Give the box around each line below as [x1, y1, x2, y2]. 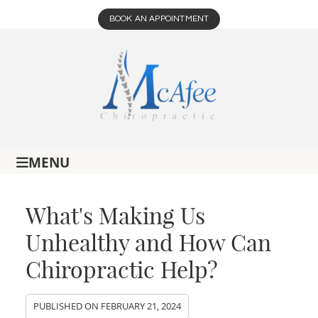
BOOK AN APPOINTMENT [109, 14, 209, 23]
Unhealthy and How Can [26, 229, 272, 258]
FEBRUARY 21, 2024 [101, 300, 182, 313]
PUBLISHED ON [33, 300, 102, 313]
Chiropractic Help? [26, 256, 219, 285]
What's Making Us [26, 202, 206, 231]
